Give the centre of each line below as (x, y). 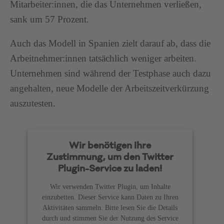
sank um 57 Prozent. (49, 19)
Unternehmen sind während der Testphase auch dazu (110, 73)
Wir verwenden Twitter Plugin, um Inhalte (110, 186)
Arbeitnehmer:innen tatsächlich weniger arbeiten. (103, 58)
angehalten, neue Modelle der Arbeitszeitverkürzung (109, 88)
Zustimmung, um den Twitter (110, 158)
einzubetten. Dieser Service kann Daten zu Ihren (110, 197)
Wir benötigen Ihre (110, 146)
